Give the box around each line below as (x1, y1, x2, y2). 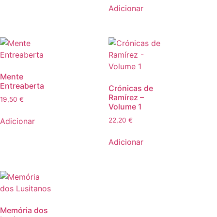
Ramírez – (108, 92, 144, 102)
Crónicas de (108, 83, 153, 93)
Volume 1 (108, 101, 142, 111)
